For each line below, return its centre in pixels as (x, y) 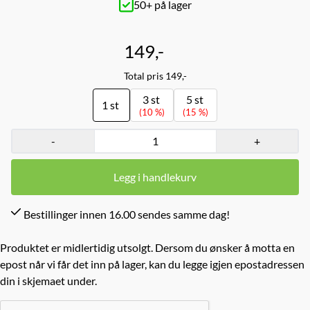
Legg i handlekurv (155, 176)
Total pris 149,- (155, 75)
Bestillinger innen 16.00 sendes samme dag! (127, 214)
